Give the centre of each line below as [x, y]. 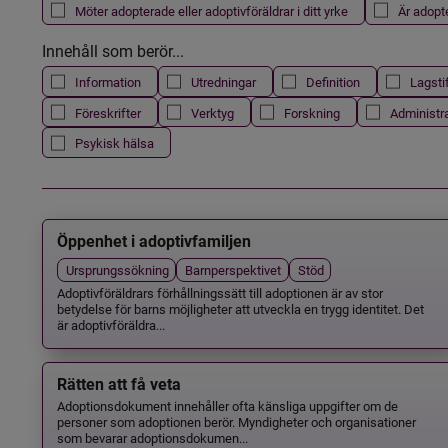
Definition [332, 82]
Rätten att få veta [118, 384]
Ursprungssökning [117, 269]
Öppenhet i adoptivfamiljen [153, 242]
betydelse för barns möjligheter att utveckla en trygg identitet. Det [240, 309]
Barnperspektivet [233, 269]
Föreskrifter [107, 112]
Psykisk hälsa [114, 143]
